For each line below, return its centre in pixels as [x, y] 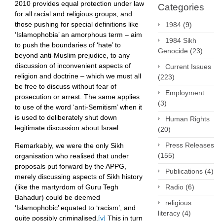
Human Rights [187, 119]
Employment [185, 93]
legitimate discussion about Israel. [68, 128]
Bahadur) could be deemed [57, 198]
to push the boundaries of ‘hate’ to [68, 45]
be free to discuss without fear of [66, 87]
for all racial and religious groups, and [74, 14]
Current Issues [188, 67]
